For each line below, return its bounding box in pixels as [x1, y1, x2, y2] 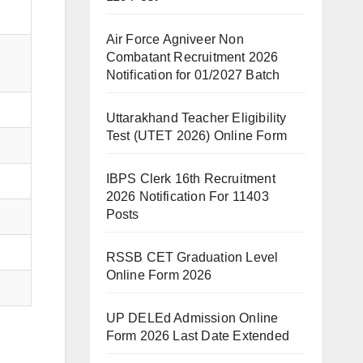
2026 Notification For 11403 [105, 190, 269, 203]
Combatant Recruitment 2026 [105, 50, 279, 64]
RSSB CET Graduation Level [105, 250, 279, 264]
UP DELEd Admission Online [105, 311, 279, 325]
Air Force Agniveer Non [105, 32, 244, 46]
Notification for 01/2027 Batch [105, 68, 280, 82]
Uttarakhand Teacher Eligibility [105, 111, 287, 125]
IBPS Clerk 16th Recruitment [105, 172, 275, 186]
